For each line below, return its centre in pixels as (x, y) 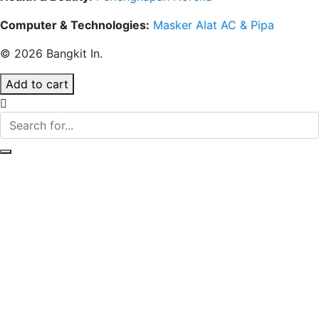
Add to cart (37, 84)
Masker (173, 25)
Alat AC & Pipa (235, 25)
